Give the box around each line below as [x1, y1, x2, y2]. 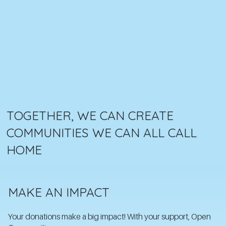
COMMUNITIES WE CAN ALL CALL [7, 125, 197, 141]
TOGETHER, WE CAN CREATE [7, 107, 174, 124]
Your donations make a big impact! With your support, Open [8, 211, 211, 221]
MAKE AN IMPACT [8, 184, 109, 200]
